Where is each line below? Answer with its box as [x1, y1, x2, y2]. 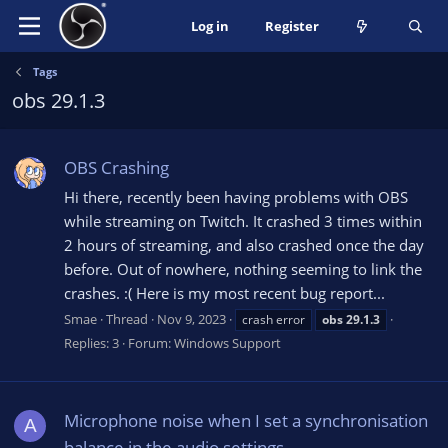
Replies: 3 [64, 333, 119, 352]
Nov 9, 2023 [157, 309, 226, 328]
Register [264, 17, 319, 35]
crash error [242, 310, 305, 328]
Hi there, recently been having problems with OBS [64, 187, 408, 208]
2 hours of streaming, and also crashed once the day [64, 235, 424, 256]
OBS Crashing [64, 156, 169, 180]
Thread [106, 309, 148, 328]
